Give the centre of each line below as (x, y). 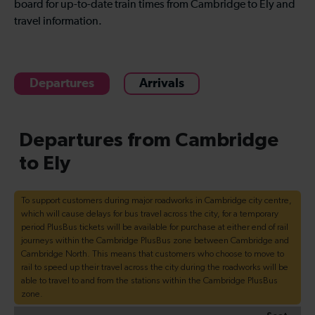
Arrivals (162, 83)
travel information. (58, 21)
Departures (62, 83)
